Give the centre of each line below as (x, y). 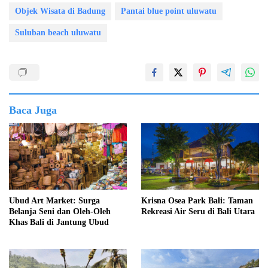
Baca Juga (33, 110)
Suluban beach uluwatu (58, 33)
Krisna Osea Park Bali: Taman (197, 200)
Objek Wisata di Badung (60, 11)
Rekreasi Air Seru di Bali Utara (198, 211)
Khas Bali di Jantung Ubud (59, 222)
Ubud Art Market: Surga (54, 200)
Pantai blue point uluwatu (169, 11)
